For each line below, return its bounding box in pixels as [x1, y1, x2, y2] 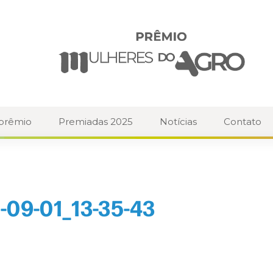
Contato [224, 116, 261, 128]
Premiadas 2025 [58, 116, 133, 128]
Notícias [160, 116, 197, 128]
